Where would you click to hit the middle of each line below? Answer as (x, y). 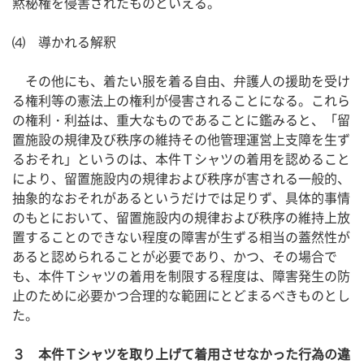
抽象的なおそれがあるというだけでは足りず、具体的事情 (181, 198)
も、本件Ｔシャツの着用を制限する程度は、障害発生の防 (181, 276)
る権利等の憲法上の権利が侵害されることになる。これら (181, 100)
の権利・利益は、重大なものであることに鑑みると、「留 (181, 120)
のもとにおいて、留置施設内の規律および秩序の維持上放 (181, 217)
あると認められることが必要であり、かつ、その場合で (175, 256)
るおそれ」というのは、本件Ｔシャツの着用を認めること (181, 159)
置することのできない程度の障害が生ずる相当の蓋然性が (181, 237)
